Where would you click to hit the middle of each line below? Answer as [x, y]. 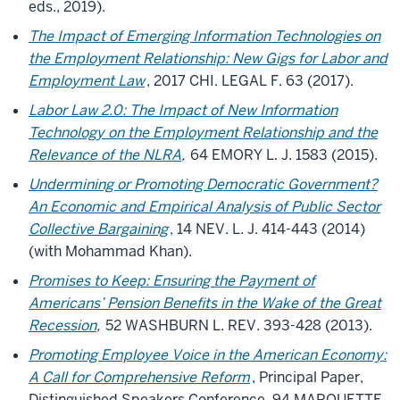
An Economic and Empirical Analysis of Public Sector [204, 207]
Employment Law [87, 81]
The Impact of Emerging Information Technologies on [204, 36]
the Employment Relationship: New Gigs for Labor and [208, 58]
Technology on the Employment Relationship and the [203, 133]
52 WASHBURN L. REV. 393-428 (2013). [237, 325]
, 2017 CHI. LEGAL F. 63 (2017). [250, 81]
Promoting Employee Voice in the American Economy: [208, 355]
